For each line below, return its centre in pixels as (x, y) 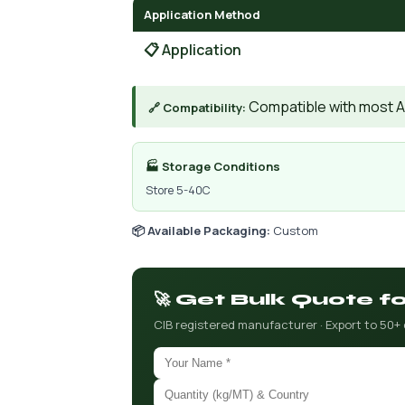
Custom (294, 231)
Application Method (202, 14)
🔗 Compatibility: (197, 108)
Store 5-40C (178, 190)
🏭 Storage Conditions (213, 166)
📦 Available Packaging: (201, 231)
